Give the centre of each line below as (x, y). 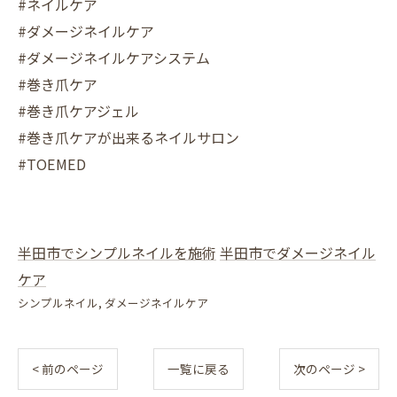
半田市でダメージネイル (298, 253)
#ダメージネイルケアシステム (114, 58)
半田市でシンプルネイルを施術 (117, 253)
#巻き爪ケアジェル (78, 111)
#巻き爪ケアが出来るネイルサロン (128, 137)
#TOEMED (52, 164)
